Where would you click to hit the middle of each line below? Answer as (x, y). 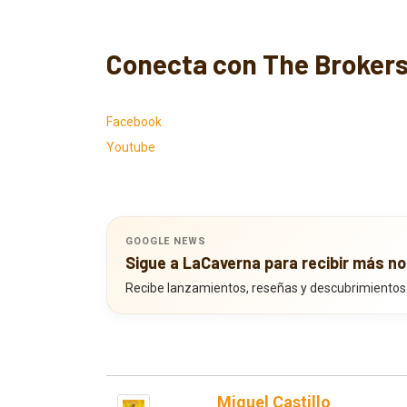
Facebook (134, 122)
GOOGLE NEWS (166, 241)
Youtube (131, 147)
